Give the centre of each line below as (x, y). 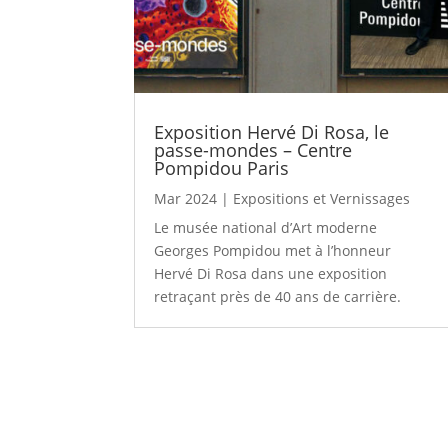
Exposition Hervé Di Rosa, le (272, 131)
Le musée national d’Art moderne (266, 227)
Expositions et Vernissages (322, 198)
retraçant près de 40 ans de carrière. (278, 296)
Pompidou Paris (222, 167)
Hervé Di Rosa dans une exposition (271, 273)
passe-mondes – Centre (253, 149)
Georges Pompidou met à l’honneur (273, 250)
